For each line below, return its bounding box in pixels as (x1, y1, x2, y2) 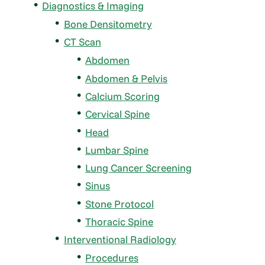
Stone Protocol (85, 197, 154, 210)
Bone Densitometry (63, 17, 152, 30)
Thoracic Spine (85, 215, 154, 228)
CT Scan (63, 35, 101, 49)
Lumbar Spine (85, 143, 149, 156)
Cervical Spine (85, 108, 150, 121)
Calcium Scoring (85, 90, 160, 103)
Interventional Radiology (63, 233, 176, 246)
